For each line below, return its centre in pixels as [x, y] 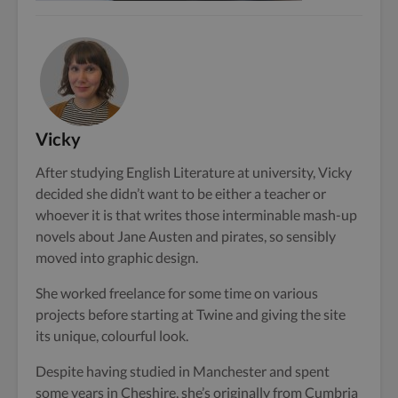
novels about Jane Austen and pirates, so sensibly [186, 235]
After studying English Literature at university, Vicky [194, 171]
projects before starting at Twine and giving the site [191, 314]
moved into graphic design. [117, 257]
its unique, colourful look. [112, 335]
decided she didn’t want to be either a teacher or [181, 193]
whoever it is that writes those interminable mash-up [196, 214]
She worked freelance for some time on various [177, 292]
